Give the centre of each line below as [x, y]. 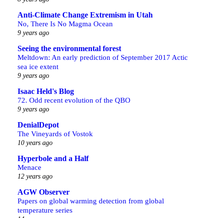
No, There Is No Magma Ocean [65, 24]
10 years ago [35, 143]
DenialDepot [38, 125]
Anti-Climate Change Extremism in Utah [85, 15]
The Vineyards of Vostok [55, 134]
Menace [29, 167]
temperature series [45, 210]
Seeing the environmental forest [69, 48]
